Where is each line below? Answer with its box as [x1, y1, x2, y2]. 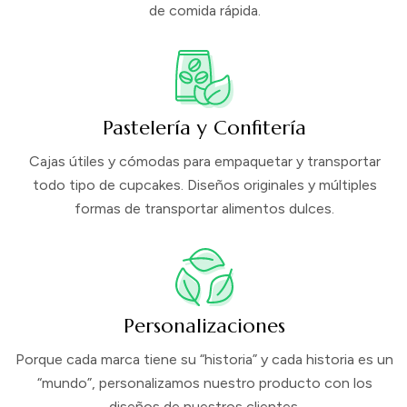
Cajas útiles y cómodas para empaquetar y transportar [28, 153, 381, 170]
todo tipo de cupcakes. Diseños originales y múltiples [32, 176, 377, 194]
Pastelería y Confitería [103, 115, 306, 140]
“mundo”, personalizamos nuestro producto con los [36, 374, 372, 392]
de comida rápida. [148, 2, 261, 19]
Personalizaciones [124, 313, 285, 338]
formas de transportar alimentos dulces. [74, 200, 334, 217]
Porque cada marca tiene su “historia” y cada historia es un [15, 351, 393, 368]
